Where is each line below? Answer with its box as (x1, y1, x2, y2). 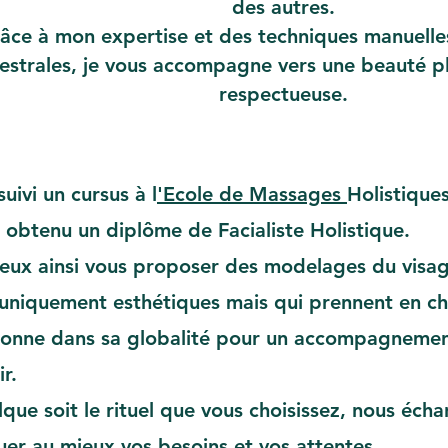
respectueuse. (218, 82, 348, 106)
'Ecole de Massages (157, 182, 347, 206)
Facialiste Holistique (218, 218, 404, 242)
